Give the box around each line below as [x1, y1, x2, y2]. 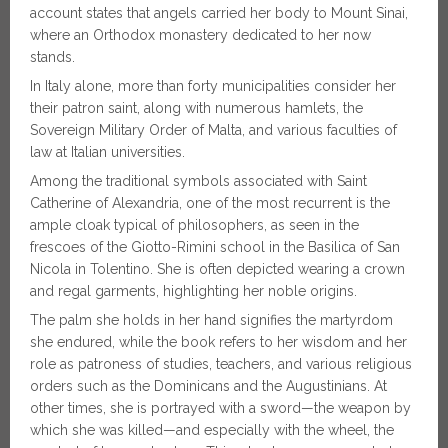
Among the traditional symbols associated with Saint [30, 173, 367, 190]
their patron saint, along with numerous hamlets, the [30, 100, 363, 117]
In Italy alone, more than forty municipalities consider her [30, 78, 396, 95]
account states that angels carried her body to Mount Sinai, [30, 5, 408, 22]
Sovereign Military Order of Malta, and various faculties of [30, 122, 397, 139]
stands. [30, 49, 75, 66]
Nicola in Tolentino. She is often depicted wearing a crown [30, 261, 405, 278]
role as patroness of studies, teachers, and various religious [30, 356, 412, 373]
